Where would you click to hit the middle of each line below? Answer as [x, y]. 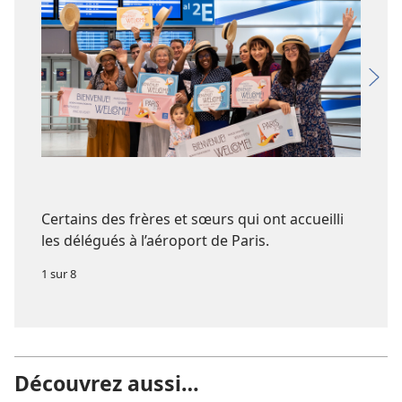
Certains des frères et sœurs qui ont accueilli [192, 219]
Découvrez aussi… [107, 383]
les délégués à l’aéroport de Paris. [155, 241]
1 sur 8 [59, 274]
